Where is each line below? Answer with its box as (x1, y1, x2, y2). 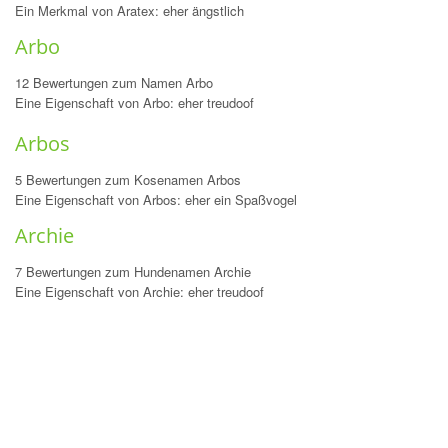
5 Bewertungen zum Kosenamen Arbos (15, 170, 241, 189)
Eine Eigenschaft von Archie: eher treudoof (15, 282, 264, 301)
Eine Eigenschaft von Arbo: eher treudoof (15, 93, 254, 112)
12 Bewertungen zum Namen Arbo (15, 73, 213, 92)
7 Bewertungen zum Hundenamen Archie (15, 262, 251, 281)
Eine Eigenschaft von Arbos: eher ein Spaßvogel (15, 190, 297, 209)
